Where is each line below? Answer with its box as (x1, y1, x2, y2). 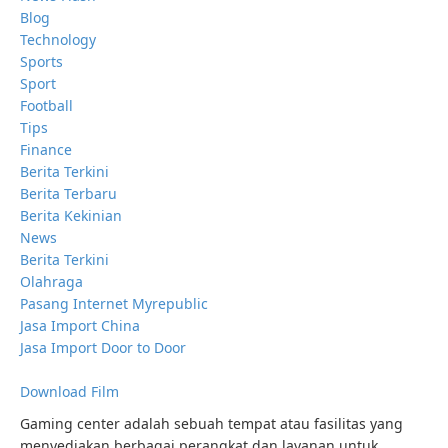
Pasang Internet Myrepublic (20, 294, 208, 314)
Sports (20, 52, 63, 72)
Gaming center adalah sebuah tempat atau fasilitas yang (20, 414, 403, 434)
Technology (20, 30, 96, 50)
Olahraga (20, 272, 83, 292)
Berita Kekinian (20, 206, 122, 226)
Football (20, 96, 73, 116)
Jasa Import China (20, 316, 140, 336)
